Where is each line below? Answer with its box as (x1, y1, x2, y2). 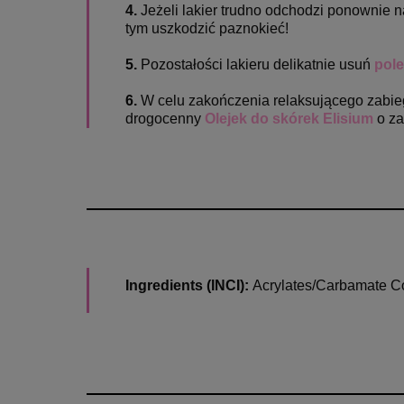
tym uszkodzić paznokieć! (125, 20, 289, 36)
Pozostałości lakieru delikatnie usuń (137, 56, 374, 72)
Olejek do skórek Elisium (205, 110, 373, 126)
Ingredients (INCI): (125, 277, 252, 293)
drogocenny (125, 110, 205, 126)
